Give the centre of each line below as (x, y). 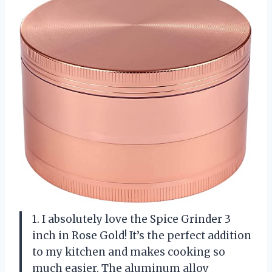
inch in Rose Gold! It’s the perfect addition (142, 235)
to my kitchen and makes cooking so (129, 252)
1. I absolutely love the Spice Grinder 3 (131, 219)
